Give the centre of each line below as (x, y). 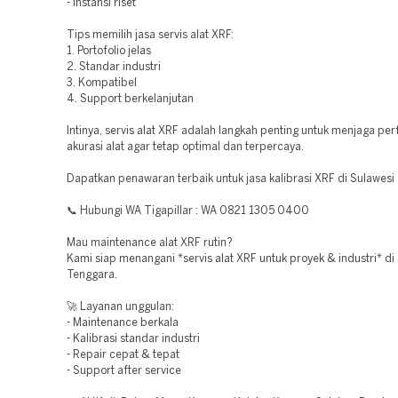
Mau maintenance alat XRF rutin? (150, 243)
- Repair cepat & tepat (123, 355)
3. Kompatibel (102, 83)
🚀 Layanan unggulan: (120, 307)
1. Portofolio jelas (109, 51)
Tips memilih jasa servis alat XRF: (151, 35)
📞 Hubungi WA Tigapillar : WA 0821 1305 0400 (188, 211)
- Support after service (124, 371)
